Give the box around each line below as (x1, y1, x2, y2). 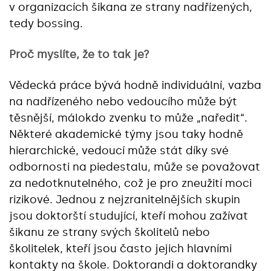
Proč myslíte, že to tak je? (9, 47, 149, 61)
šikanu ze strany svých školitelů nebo (9, 225, 210, 239)
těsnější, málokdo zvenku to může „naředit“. (9, 111, 247, 125)
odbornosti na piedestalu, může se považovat (9, 160, 260, 174)
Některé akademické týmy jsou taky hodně (9, 127, 243, 141)
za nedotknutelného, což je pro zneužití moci (9, 176, 252, 190)
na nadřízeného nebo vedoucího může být (9, 94, 237, 108)
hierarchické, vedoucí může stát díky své (9, 143, 229, 157)
